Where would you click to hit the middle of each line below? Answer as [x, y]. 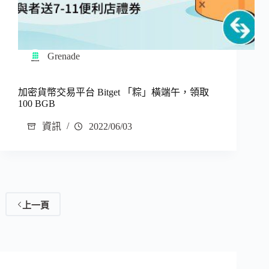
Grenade [64, 56]
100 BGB [37, 104]
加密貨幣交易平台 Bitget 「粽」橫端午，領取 [113, 92]
